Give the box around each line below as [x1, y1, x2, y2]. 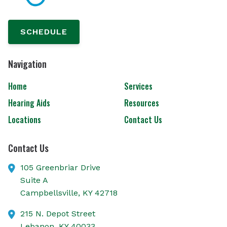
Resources [124, 96, 159, 109]
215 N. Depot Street [20, 209, 95, 219]
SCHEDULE [20, 26, 67, 36]
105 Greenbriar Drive [20, 163, 100, 173]
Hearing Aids [8, 96, 50, 109]
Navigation [8, 56, 47, 70]
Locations [8, 113, 41, 126]
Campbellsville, [20, 188, 83, 198]
